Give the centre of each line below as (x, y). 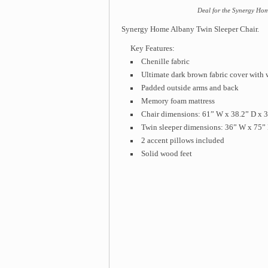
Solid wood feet (166, 153)
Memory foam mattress (178, 101)
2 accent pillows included (182, 140)
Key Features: (153, 48)
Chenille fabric (165, 61)
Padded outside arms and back (190, 88)
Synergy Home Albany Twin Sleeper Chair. (190, 29)
